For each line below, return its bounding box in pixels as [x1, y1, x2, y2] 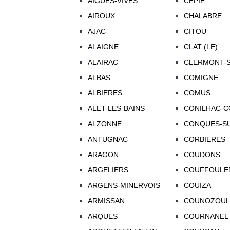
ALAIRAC [87, 58, 118, 67]
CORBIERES [183, 135, 225, 144]
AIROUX [87, 12, 115, 21]
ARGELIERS [87, 166, 128, 175]
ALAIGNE [87, 43, 119, 51]
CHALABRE [183, 12, 222, 21]
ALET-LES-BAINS [87, 104, 145, 113]
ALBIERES [87, 89, 122, 98]
